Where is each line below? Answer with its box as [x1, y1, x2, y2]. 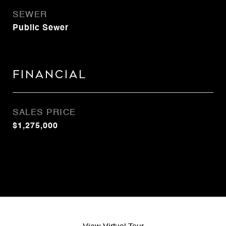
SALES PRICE [13, 108, 76, 117]
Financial [13, 69, 87, 81]
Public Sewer [13, 24, 69, 32]
